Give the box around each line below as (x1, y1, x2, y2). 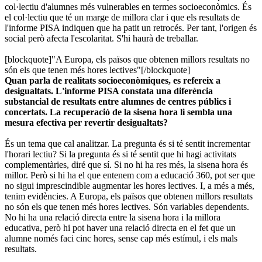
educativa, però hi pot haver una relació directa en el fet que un (5, 222, 236, 233)
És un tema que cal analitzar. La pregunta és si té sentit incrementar (5, 138, 250, 149)
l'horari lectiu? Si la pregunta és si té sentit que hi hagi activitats (5, 149, 236, 159)
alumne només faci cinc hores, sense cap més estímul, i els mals (5, 233, 237, 243)
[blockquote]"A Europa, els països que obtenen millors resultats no (5, 54, 250, 64)
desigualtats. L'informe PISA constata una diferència (5, 85, 213, 96)
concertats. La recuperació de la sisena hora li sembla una (5, 106, 232, 117)
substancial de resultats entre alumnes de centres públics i (5, 96, 231, 106)
